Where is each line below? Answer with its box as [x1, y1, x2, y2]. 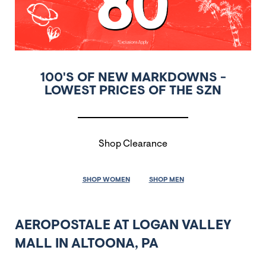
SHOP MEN [148, 176, 184, 183]
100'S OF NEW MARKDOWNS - [40, 71, 226, 85]
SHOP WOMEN [82, 176, 130, 183]
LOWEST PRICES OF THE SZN [45, 84, 221, 98]
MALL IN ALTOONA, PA [15, 237, 159, 251]
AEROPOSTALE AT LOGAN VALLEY [15, 218, 232, 233]
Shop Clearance [99, 139, 167, 149]
